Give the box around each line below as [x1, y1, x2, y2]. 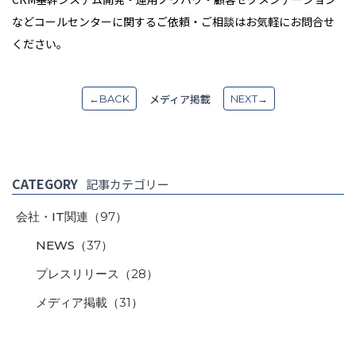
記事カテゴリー [86, 176, 169, 193]
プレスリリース [36, 266, 119, 282]
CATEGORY [12, 174, 78, 194]
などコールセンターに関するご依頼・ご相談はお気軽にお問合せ [12, 14, 335, 30]
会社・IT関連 [16, 209, 88, 225]
